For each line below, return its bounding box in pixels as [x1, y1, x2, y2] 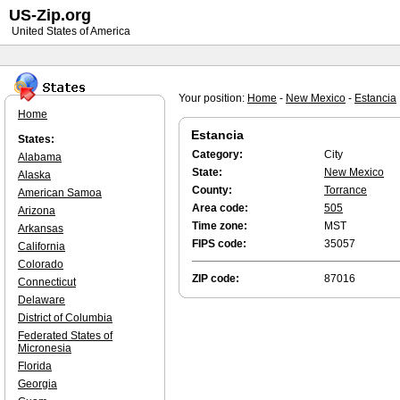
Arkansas [18, 222, 63, 235]
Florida [18, 360, 52, 372]
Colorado [18, 258, 63, 271]
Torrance [324, 184, 367, 196]
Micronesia [18, 342, 71, 354]
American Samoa [18, 187, 102, 199]
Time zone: [192, 220, 247, 232]
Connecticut [18, 276, 76, 288]
